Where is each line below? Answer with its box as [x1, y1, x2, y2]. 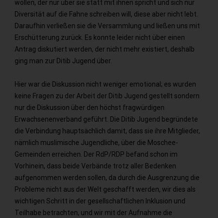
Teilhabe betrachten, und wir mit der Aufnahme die [15, 208, 172, 217]
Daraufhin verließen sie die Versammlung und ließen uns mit [15, 21, 200, 30]
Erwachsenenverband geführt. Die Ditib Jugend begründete [15, 115, 198, 123]
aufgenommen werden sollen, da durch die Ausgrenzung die [15, 173, 200, 182]
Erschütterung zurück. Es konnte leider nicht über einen [15, 33, 185, 41]
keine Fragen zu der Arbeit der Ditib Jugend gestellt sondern [15, 91, 200, 100]
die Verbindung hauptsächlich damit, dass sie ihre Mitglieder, [15, 127, 200, 135]
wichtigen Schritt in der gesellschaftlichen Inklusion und [15, 197, 185, 205]
